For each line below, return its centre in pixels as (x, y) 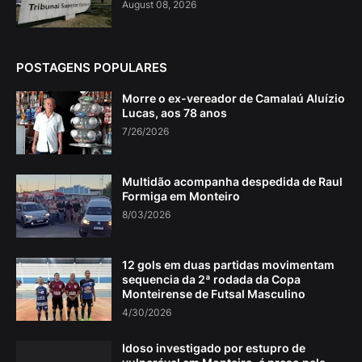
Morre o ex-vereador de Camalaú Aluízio (234, 99)
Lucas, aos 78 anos (175, 113)
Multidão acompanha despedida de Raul (232, 182)
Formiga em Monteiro (181, 196)
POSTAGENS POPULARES (92, 68)
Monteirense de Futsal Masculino (214, 294)
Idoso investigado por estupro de (214, 348)
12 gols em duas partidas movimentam (228, 265)
